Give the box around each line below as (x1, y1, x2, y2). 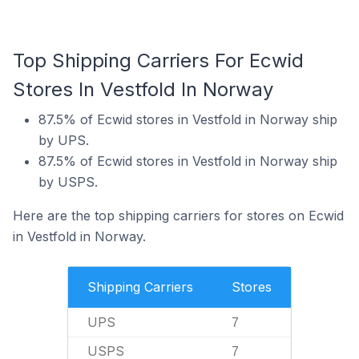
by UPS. (38, 132, 89, 148)
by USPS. (38, 174, 98, 190)
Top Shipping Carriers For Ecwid (13, 49, 304, 72)
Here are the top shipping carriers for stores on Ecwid (13, 208, 344, 224)
